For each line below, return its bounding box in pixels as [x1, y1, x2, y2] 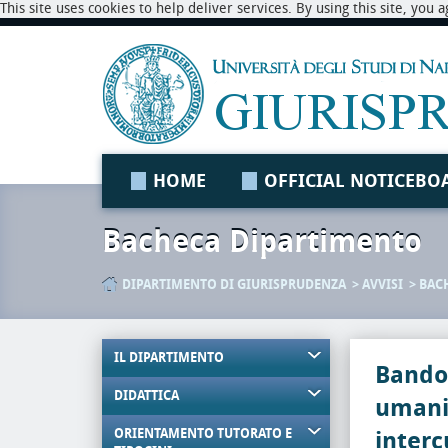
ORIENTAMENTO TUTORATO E [114, 426, 292, 441]
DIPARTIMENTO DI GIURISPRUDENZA [122, 277, 346, 292]
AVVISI [362, 277, 403, 292]
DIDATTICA [114, 388, 179, 403]
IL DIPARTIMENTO [114, 350, 224, 365]
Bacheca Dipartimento [102, 224, 422, 260]
